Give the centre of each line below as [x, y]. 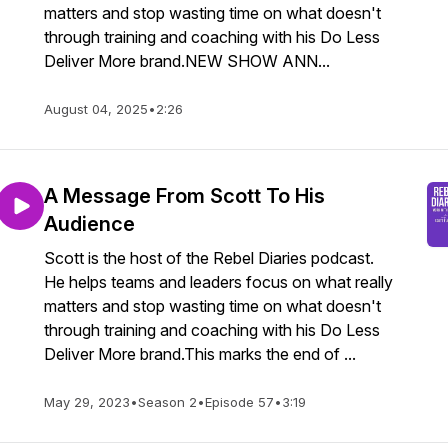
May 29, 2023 [87, 402]
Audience [89, 224]
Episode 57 [239, 402]
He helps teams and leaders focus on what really [218, 282]
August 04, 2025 [96, 109]
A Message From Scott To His [184, 196]
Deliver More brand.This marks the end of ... [200, 354]
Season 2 [167, 402]
